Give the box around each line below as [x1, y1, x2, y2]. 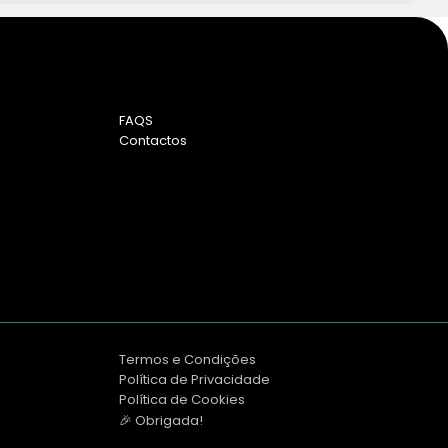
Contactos [118, 130, 187, 150]
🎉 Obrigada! [118, 410, 203, 430]
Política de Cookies [118, 390, 245, 410]
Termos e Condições [118, 350, 256, 370]
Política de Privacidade [118, 370, 270, 390]
